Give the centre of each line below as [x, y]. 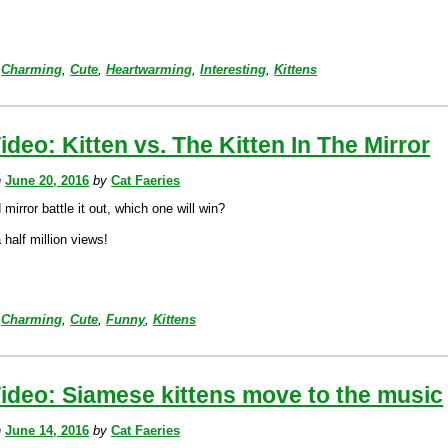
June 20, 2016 [47, 180]
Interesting [233, 69]
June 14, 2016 [47, 430]
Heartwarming [149, 69]
